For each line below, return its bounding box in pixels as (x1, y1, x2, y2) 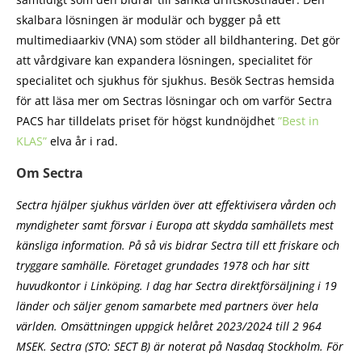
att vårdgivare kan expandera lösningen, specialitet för (16, 52, 313, 68)
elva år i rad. (47, 133, 118, 149)
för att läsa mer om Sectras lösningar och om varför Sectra (16, 92, 332, 108)
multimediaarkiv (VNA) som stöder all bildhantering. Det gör (16, 32, 340, 48)
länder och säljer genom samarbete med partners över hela (16, 297, 318, 314)
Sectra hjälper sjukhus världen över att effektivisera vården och (16, 196, 336, 213)
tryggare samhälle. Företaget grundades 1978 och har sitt (16, 257, 309, 273)
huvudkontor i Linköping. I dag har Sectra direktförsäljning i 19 (16, 277, 337, 293)
